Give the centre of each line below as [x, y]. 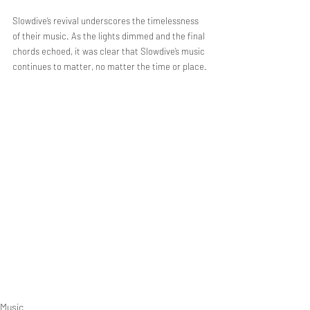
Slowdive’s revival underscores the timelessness [107, 21]
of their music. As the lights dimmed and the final [110, 36]
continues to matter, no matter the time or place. [110, 66]
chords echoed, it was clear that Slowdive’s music [110, 51]
